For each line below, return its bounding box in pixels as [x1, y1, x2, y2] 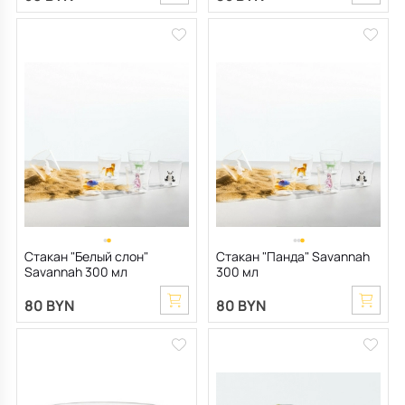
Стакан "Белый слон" [24, 248, 148, 266]
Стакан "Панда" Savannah [216, 248, 370, 266]
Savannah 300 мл [24, 263, 127, 281]
